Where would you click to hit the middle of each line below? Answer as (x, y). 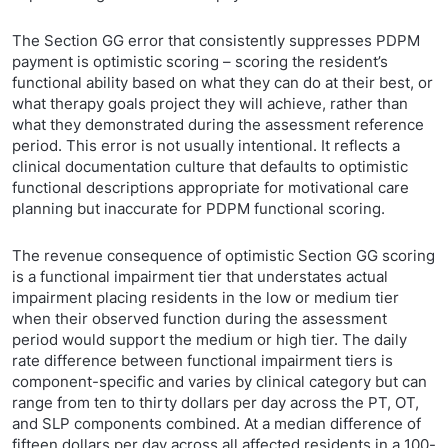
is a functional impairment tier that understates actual (200, 276)
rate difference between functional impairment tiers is (202, 360)
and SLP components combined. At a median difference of (216, 423)
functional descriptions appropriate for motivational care (210, 187)
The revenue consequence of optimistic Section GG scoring (223, 255)
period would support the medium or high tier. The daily (209, 339)
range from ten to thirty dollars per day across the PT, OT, (215, 402)
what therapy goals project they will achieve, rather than (210, 103)
